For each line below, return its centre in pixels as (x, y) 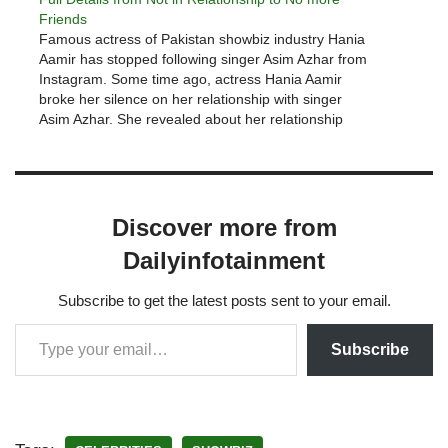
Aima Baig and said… (107, 158)
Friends (63, 18)
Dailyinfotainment (224, 260)
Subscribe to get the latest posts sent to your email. (224, 300)
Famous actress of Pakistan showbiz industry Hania (202, 38)
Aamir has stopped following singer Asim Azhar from (203, 58)
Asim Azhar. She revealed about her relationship (191, 118)
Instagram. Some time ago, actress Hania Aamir (190, 78)
